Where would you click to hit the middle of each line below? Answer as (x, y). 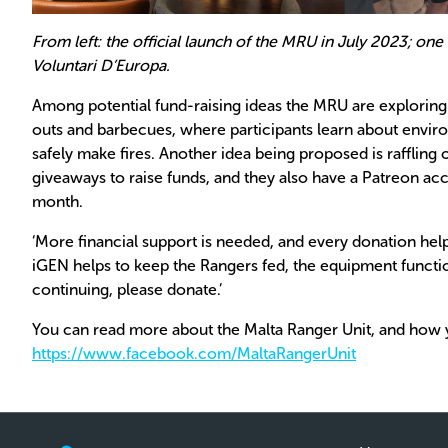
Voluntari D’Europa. (101, 66)
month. (57, 202)
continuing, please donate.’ (127, 290)
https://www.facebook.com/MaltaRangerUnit (194, 354)
